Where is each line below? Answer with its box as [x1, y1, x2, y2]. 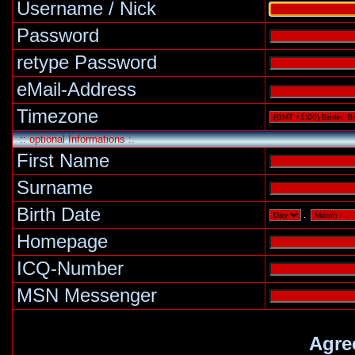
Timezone [17, 106, 98, 127]
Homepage [17, 231, 108, 252]
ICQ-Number [17, 258, 124, 279]
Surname [17, 177, 93, 198]
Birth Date [17, 204, 101, 225]
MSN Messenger [17, 285, 157, 306]
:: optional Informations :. [17, 133, 135, 145]
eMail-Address [17, 79, 136, 100]
